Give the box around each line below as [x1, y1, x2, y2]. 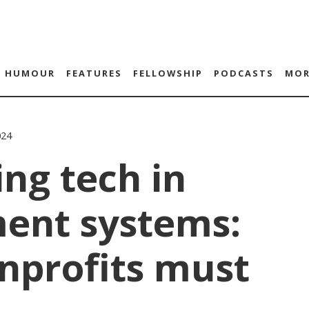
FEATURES [66, 67, 122, 79]
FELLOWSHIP [132, 67, 203, 79]
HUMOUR [4, 67, 55, 79]
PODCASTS [213, 67, 274, 79]
